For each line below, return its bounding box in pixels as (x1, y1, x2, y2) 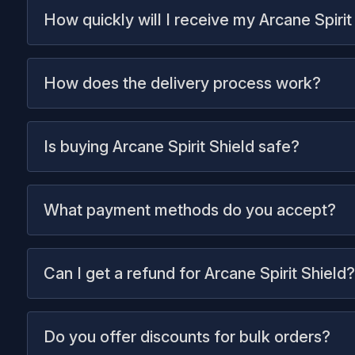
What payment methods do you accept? (44, 200, 336, 219)
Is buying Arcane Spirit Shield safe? (44, 137, 300, 156)
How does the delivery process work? (44, 74, 321, 93)
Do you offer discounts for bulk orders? (44, 327, 330, 346)
